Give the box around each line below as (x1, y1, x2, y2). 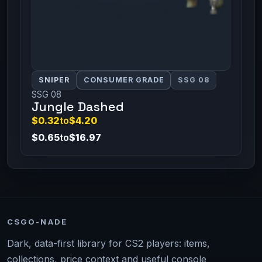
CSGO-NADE (7, 217, 67, 227)
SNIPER (38, 75, 70, 85)
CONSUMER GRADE (83, 75, 164, 85)
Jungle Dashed (31, 99, 124, 115)
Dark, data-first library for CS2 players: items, (7, 237, 210, 250)
